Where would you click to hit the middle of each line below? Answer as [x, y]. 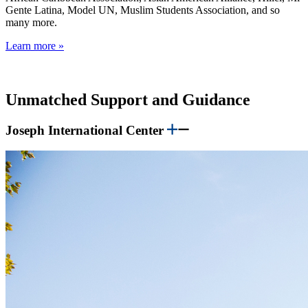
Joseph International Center [86, 130]
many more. [31, 22]
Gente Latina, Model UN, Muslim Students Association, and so [143, 10]
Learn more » [35, 45]
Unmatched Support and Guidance [128, 99]
